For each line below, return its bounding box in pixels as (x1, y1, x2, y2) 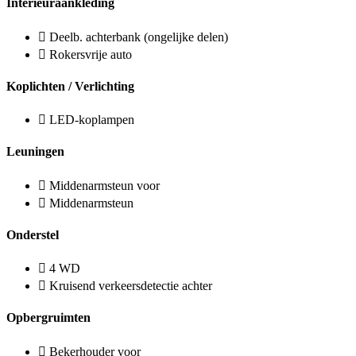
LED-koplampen (49, 113, 134, 127)
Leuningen (6, 145, 64, 159)
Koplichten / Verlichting (6, 79, 134, 93)
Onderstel (6, 227, 59, 242)
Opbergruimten (6, 311, 91, 325)
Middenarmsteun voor (49, 178, 160, 192)
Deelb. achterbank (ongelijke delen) (49, 29, 228, 44)
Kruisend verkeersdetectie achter (49, 279, 212, 293)
